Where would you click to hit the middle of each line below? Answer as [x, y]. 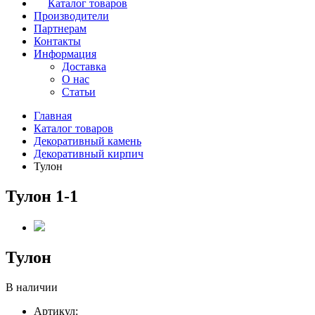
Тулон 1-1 [42, 196]
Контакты [57, 41]
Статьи [79, 92]
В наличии [32, 287]
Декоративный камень [88, 141]
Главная [53, 116]
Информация [65, 54]
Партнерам [60, 28]
